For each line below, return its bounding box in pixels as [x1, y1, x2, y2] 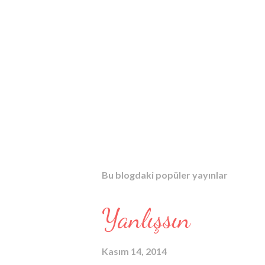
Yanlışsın [102, 203, 190, 234]
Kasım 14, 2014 [102, 245, 167, 257]
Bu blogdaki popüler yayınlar [102, 169, 228, 180]
